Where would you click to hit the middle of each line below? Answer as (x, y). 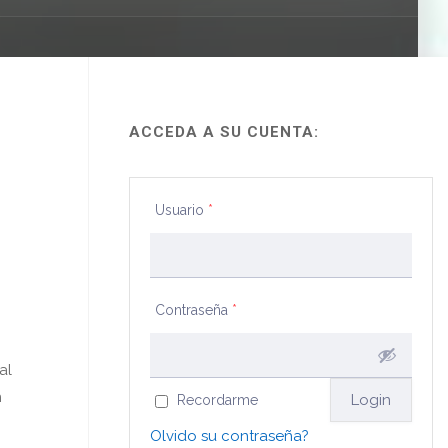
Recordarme (218, 400)
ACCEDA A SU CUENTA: (224, 132)
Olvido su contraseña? (230, 436)
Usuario (182, 210)
